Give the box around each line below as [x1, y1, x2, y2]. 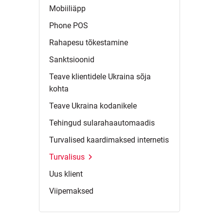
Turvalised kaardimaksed [49, 135, 135, 145]
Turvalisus [49, 152, 85, 162]
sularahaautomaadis [83, 118, 155, 127]
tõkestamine [86, 38, 128, 47]
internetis [137, 135, 169, 145]
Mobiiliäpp [49, 4, 86, 13]
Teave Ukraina [49, 101, 98, 110]
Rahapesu [49, 38, 84, 47]
